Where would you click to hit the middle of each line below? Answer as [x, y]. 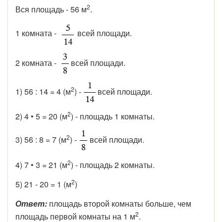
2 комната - [38, 62]
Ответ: [32, 203]
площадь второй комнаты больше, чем [120, 203]
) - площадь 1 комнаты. [113, 116]
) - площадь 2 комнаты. [113, 165]
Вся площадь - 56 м [51, 9]
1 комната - [38, 33]
